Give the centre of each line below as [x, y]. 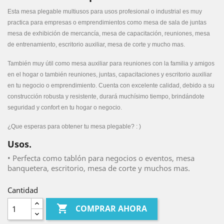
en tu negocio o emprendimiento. [53, 85]
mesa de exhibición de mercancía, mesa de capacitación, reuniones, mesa [109, 33]
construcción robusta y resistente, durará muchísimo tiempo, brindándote [106, 96]
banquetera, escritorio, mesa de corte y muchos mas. [99, 168]
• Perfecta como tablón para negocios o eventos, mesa [101, 158]
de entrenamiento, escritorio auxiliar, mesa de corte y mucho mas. [96, 44]
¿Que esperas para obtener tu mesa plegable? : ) [74, 126]
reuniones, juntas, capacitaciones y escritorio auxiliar [139, 74]
